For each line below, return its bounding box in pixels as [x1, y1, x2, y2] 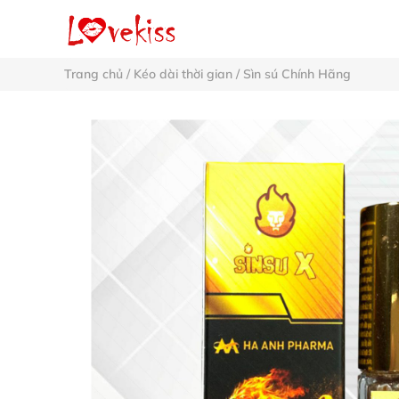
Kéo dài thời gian [134, 66, 232, 82]
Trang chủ [64, 66, 123, 82]
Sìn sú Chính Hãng [243, 66, 351, 82]
